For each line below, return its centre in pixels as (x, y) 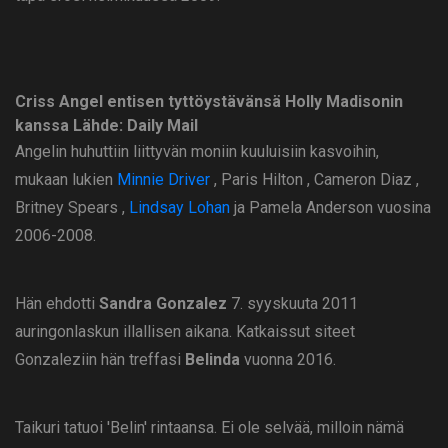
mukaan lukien (66, 180)
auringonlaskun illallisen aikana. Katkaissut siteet (185, 332)
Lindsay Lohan (179, 208)
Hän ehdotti (57, 304)
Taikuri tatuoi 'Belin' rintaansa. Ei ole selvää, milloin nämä (209, 428)
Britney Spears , (72, 208)
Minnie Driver (163, 180)
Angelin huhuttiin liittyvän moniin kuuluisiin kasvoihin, (197, 152)
